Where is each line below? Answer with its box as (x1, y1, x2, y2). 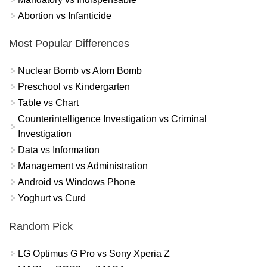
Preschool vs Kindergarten (18, 82, 130, 92)
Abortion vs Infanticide (18, 10, 111, 21)
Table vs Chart (18, 98, 79, 108)
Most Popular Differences (9, 38, 129, 50)
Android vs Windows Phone (18, 177, 135, 188)
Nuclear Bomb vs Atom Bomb (18, 66, 142, 76)
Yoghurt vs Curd (18, 193, 86, 204)
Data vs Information (18, 145, 100, 156)
